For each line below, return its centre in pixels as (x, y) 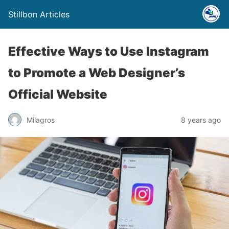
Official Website (58, 94)
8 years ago (201, 120)
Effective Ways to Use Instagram (109, 51)
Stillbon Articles (39, 14)
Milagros (41, 120)
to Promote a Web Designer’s (97, 73)
